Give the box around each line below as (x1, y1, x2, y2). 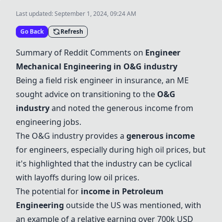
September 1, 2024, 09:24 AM (55, 9, 136, 18)
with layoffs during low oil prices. (16, 172, 139, 183)
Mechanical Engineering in (16, 61, 123, 72)
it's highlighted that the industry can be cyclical (16, 158, 192, 169)
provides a (83, 130, 126, 141)
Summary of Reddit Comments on (16, 47, 145, 58)
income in (81, 186, 122, 197)
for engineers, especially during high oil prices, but (16, 144, 206, 155)
